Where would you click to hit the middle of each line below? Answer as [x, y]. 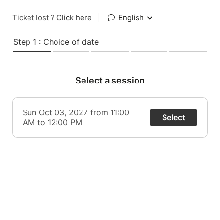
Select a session [110, 80]
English [131, 17]
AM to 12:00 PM [52, 122]
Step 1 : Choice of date [56, 42]
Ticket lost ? [34, 17]
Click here [74, 17]
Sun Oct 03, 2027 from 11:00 [76, 112]
